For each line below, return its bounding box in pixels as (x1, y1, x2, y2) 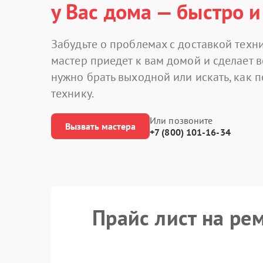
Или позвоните (150, 114, 213, 126)
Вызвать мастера (65, 120, 136, 132)
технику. (51, 86, 94, 101)
